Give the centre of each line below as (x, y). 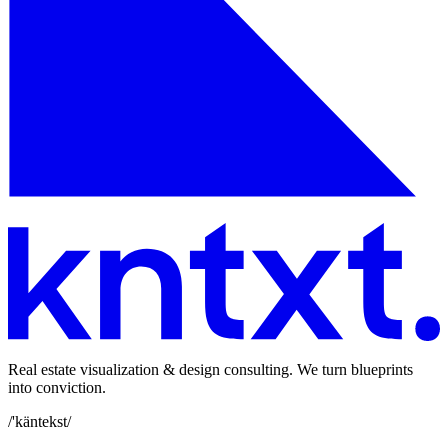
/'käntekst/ (39, 421)
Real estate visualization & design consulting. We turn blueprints (210, 369)
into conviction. (57, 387)
